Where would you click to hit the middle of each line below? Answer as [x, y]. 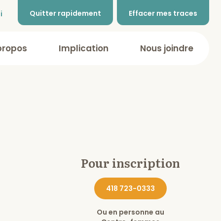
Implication [84, 48]
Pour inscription [130, 163]
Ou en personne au [130, 212]
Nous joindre [167, 48]
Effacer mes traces [163, 13]
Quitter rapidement [65, 13]
